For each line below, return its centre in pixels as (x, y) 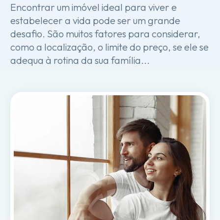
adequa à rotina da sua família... (80, 60)
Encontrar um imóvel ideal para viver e (94, 7)
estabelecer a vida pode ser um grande (95, 20)
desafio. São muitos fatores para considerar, (105, 34)
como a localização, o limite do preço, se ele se (110, 47)
